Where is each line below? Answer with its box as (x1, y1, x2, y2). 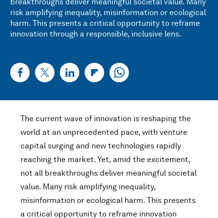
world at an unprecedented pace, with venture (20, 127, 187, 137)
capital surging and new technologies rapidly (20, 141, 181, 150)
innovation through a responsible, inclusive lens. (10, 29, 182, 38)
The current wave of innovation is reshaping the (20, 114, 191, 123)
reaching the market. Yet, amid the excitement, (20, 155, 190, 164)
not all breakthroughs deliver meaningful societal (20, 168, 197, 178)
